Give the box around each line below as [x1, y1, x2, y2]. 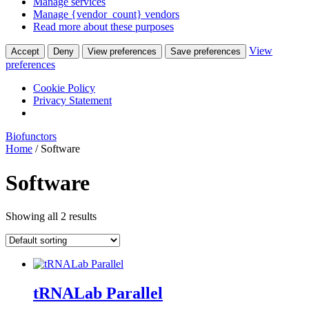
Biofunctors [6, 130, 57, 143]
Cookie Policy [33, 82, 95, 94]
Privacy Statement [33, 94, 112, 107]
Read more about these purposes [33, 21, 174, 33]
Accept [11, 46, 39, 57]
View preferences [88, 46, 157, 57]
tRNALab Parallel [33, 284, 163, 303]
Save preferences [170, 46, 241, 57]
